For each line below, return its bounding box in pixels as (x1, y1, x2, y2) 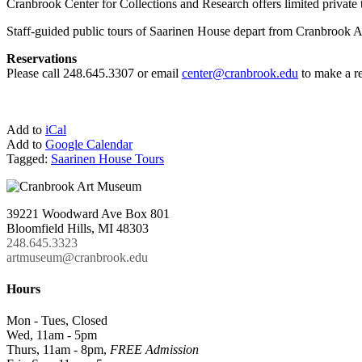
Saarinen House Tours (51, 151, 164, 166)
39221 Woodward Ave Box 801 (6, 206, 170, 221)
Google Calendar (45, 137, 133, 151)
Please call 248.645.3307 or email (6, 65, 182, 80)
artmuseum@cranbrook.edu (6, 250, 148, 264)
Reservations (6, 51, 77, 65)
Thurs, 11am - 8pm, (6, 343, 110, 357)
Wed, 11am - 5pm (6, 328, 97, 343)
